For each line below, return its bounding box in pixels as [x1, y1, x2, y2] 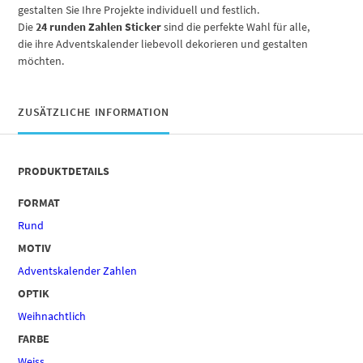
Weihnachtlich [18, 308, 87, 323]
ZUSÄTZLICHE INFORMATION [18, 104, 169, 119]
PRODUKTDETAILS [18, 163, 110, 178]
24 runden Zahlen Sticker [36, 19, 162, 34]
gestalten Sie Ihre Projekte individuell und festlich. [18, 2, 260, 17]
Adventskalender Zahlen [18, 263, 138, 278]
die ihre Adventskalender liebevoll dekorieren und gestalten [18, 36, 309, 51]
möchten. [18, 53, 65, 68]
